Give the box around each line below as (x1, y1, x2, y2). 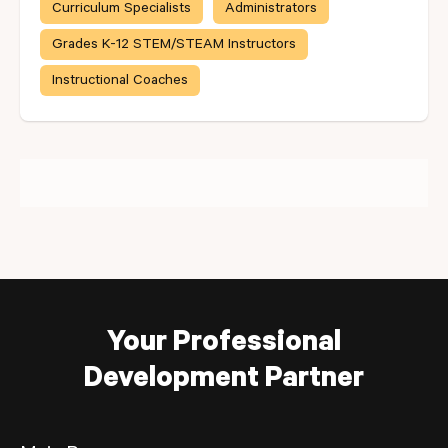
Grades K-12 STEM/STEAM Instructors (52, 38, 296, 54)
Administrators (225, 2, 317, 18)
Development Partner (84, 365, 364, 397)
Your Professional (107, 329, 341, 361)
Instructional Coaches (52, 74, 188, 90)
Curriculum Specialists (52, 2, 191, 18)
